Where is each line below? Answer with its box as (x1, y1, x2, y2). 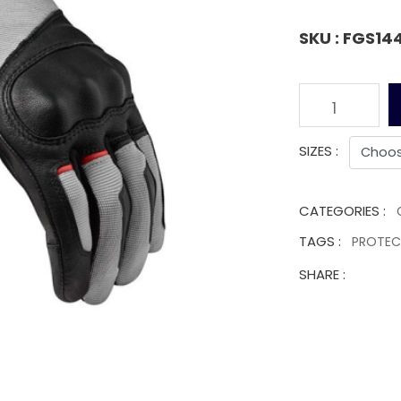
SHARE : (299, 265, 346, 285)
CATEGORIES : (299, 201, 386, 221)
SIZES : (299, 141, 338, 161)
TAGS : (299, 232, 341, 252)
